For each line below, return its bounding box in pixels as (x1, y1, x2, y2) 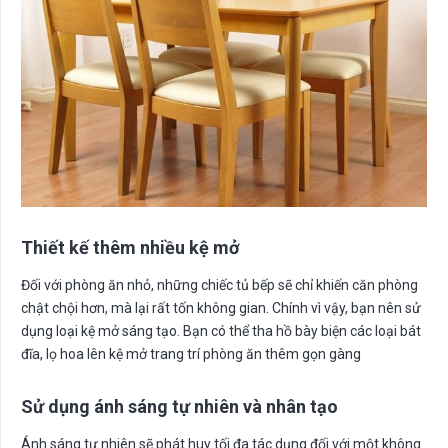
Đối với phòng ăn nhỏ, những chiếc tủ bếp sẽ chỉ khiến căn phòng (21, 276, 418, 293)
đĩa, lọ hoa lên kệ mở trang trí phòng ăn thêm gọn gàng (21, 345, 361, 362)
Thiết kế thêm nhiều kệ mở (21, 236, 243, 258)
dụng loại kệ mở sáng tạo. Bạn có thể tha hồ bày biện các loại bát (21, 322, 421, 339)
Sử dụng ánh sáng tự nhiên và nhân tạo (21, 395, 338, 417)
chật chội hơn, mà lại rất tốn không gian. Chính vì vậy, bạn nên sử (21, 299, 421, 316)
